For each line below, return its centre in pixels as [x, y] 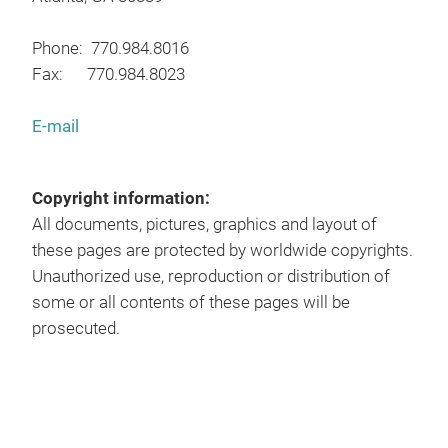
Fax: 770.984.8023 [108, 74]
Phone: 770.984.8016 [110, 48]
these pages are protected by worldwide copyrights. [222, 250]
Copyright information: [121, 198]
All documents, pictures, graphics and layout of [204, 224]
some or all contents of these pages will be [191, 302]
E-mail [55, 126]
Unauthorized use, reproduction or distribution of [211, 276]
